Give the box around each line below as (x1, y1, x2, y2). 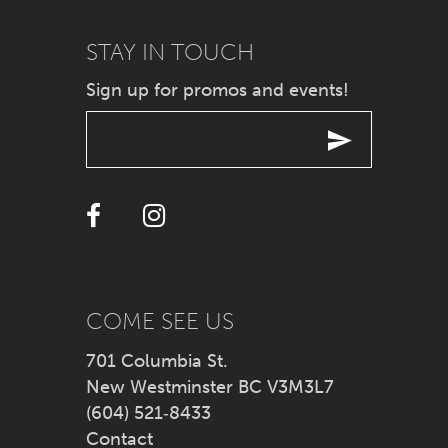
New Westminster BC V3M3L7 (86, 376, 335, 399)
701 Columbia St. (86, 350, 229, 373)
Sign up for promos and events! (86, 78, 350, 101)
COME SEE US (86, 308, 235, 336)
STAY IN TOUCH (86, 38, 255, 66)
